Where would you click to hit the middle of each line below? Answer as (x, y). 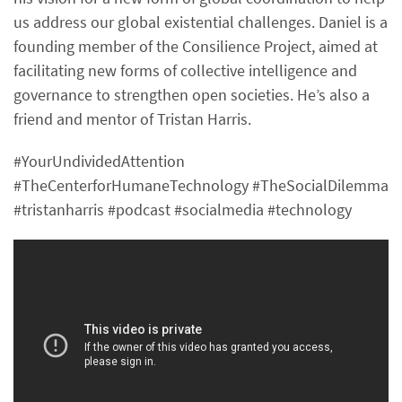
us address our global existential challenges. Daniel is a (201, 22)
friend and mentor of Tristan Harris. (134, 119)
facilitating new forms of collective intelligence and (185, 70)
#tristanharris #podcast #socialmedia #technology (183, 210)
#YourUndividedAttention (99, 161)
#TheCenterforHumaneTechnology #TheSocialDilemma (201, 185)
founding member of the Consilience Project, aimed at (196, 46)
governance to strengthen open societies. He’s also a (192, 95)
